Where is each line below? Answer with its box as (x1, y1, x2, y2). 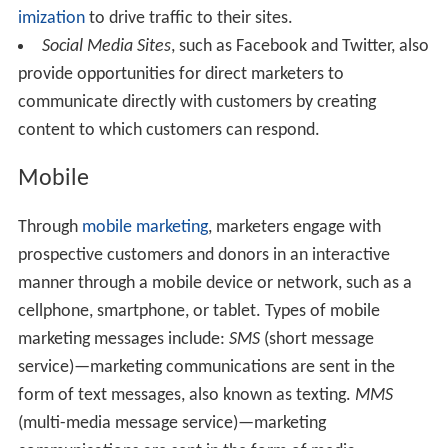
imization (17, 8, 85, 28)
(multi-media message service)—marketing (17, 413, 326, 433)
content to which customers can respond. (17, 120, 320, 140)
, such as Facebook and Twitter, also (170, 36, 429, 56)
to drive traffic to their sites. (84, 8, 293, 28)
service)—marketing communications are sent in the (17, 357, 395, 377)
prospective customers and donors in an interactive (17, 245, 390, 265)
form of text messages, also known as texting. (17, 385, 355, 405)
